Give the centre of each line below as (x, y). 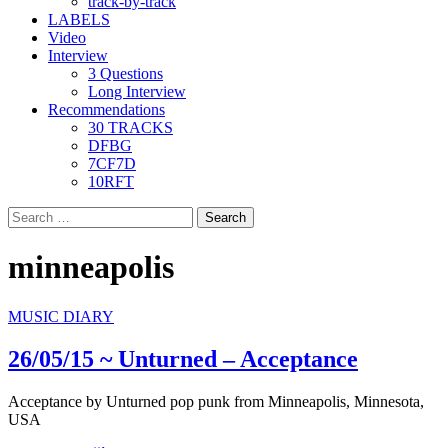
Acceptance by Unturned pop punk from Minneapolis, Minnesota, (216, 401)
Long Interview (137, 91)
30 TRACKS (130, 127)
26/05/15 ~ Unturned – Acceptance (183, 358)
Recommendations (106, 109)
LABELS (79, 19)
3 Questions (125, 73)
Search (28, 214)
